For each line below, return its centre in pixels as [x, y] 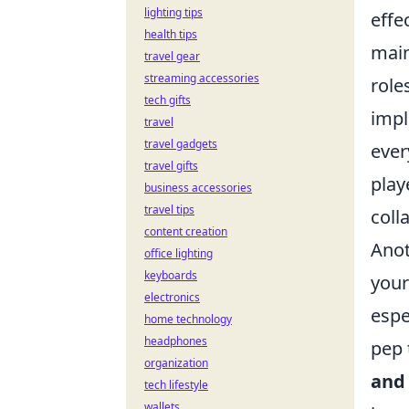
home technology [188, 319]
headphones [176, 341]
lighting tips [173, 12]
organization [176, 363]
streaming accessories [202, 78]
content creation [186, 231]
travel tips [169, 210]
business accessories [198, 188]
